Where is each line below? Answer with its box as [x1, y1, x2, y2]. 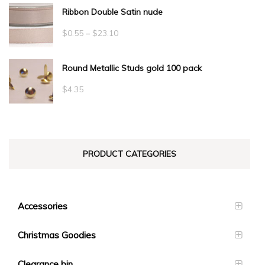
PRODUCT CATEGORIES [83, 148, 176, 160]
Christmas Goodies [18, 229, 96, 241]
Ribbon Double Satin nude [62, 7, 163, 18]
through [118, 82, 148, 93]
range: [118, 46, 143, 57]
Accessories [18, 200, 67, 212]
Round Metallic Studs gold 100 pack [62, 63, 202, 74]
